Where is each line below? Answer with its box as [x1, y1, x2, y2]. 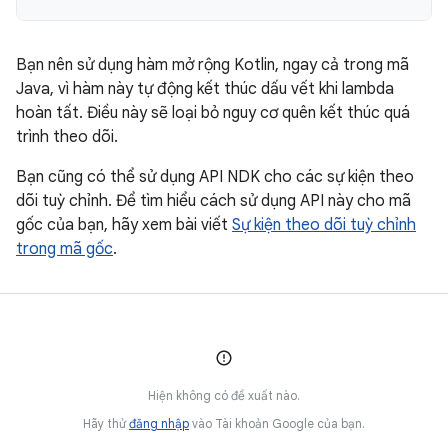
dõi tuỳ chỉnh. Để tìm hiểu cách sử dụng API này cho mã [16, 191, 411, 211]
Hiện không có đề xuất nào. [148, 388, 300, 403]
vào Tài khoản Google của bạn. [189, 416, 365, 431]
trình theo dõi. [16, 127, 118, 147]
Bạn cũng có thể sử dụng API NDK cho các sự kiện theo [16, 167, 414, 187]
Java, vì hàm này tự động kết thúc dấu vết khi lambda [16, 79, 394, 99]
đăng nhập [129, 416, 189, 431]
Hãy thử [83, 416, 129, 431]
